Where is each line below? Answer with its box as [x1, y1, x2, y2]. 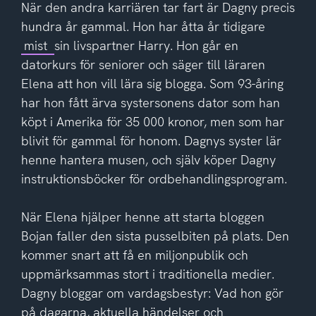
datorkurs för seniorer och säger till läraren [20, 56, 265, 73]
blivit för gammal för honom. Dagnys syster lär [20, 132, 281, 149]
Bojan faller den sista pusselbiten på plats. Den [20, 227, 289, 244]
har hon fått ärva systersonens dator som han [20, 94, 280, 111]
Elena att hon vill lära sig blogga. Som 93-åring [20, 75, 284, 92]
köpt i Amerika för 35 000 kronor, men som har [20, 113, 284, 130]
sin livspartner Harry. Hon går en [54, 37, 238, 54]
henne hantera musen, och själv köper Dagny [20, 151, 276, 168]
